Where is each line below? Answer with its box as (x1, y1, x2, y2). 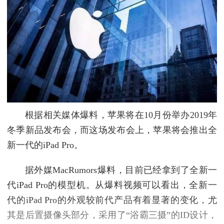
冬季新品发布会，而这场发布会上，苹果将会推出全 (7, 125, 217, 135)
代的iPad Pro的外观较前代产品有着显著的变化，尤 (7, 195, 217, 205)
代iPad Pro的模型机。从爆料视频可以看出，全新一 (7, 180, 217, 190)
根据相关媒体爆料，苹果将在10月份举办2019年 (25, 110, 217, 120)
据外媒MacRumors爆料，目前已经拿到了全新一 (25, 165, 217, 175)
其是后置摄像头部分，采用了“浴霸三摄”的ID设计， (7, 210, 217, 220)
